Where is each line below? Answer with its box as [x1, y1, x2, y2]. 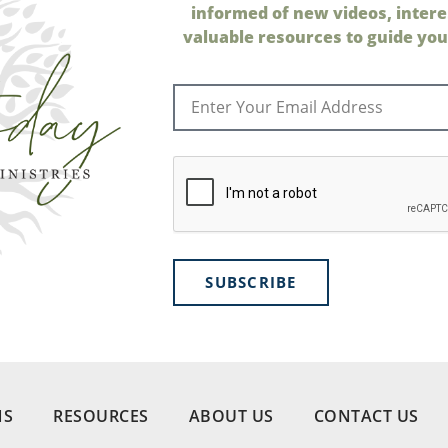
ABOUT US [188, 405, 274, 428]
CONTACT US [313, 405, 419, 428]
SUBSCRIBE [205, 271, 297, 292]
